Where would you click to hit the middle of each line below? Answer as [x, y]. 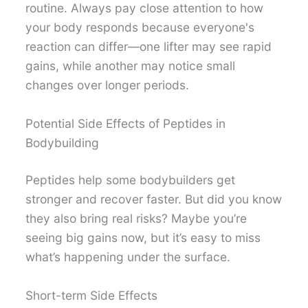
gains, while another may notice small [131, 66]
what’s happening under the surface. [128, 256]
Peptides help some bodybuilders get [131, 179]
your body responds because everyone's [140, 27]
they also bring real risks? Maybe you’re [136, 218]
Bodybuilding [63, 142]
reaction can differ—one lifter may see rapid [149, 47]
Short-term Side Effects [92, 295]
